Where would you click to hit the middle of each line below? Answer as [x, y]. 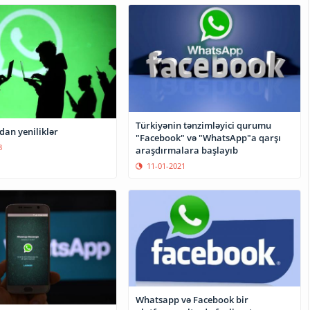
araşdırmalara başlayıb [187, 150]
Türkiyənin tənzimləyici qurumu [204, 125]
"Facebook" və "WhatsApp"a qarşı [209, 137]
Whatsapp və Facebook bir [192, 299]
